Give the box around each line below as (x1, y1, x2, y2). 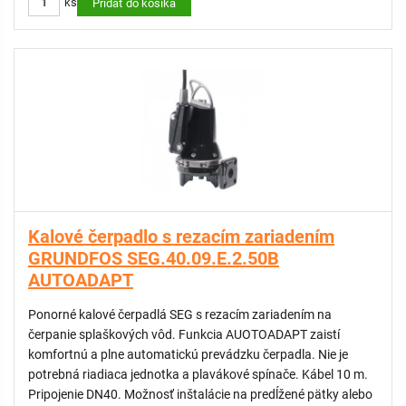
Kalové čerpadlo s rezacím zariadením (28, 226, 334, 247)
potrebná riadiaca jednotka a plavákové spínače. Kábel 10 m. (28, 367, 368, 382)
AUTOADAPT (28, 269, 133, 291)
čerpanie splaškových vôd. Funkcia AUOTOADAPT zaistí (28, 327, 340, 342)
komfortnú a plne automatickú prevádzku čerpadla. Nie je (28, 347, 348, 362)
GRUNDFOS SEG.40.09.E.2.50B (28, 247, 279, 269)
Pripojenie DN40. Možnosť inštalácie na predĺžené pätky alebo (28, 387, 372, 401)
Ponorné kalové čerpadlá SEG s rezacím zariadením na (28, 307, 332, 322)
